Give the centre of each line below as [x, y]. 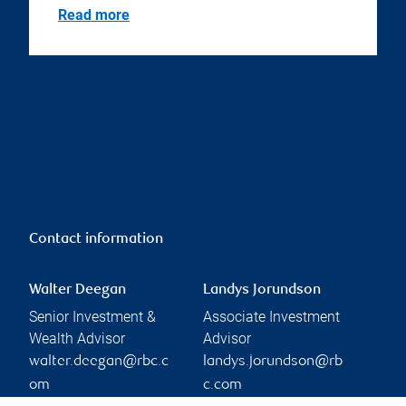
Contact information [96, 240]
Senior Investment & [92, 317]
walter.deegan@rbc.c [99, 362]
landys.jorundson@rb [273, 362]
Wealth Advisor [77, 339]
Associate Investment [271, 317]
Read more [94, 15]
